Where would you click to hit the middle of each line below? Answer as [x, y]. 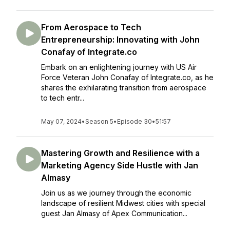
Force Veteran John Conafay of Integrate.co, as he [127, 77]
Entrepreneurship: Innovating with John [120, 40]
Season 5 [99, 121]
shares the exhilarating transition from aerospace [124, 88]
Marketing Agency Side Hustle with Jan [120, 165]
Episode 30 [135, 121]
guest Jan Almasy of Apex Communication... [114, 213]
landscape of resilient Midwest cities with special [123, 203]
